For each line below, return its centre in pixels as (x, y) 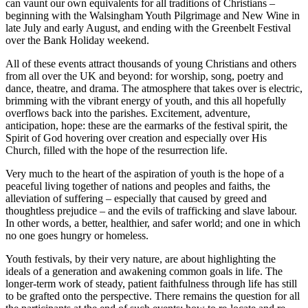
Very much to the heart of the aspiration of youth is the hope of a (145, 174)
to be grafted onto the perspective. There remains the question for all (153, 296)
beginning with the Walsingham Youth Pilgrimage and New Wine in (153, 16)
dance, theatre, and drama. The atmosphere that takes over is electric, (154, 89)
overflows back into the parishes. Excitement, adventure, (128, 113)
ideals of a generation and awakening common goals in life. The (144, 272)
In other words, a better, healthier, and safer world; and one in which (153, 223)
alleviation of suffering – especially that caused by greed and (136, 199)
